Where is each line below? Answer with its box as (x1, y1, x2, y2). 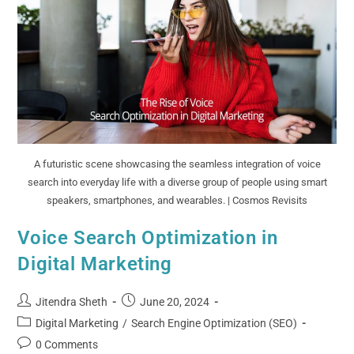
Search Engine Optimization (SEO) (131, 317, 298, 330)
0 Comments (36, 338, 99, 352)
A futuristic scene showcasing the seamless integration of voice (33, 158, 321, 171)
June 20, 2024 (140, 296, 210, 309)
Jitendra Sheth (36, 296, 108, 309)
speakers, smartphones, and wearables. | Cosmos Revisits (47, 194, 307, 207)
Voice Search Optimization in (17, 227, 278, 250)
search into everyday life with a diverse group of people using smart (27, 176, 327, 189)
